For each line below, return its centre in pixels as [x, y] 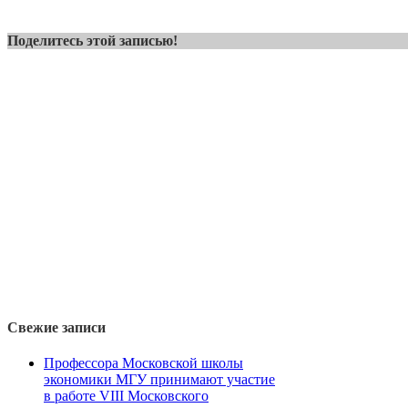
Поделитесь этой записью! [92, 41]
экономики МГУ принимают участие [159, 380]
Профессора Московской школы [143, 363]
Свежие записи [56, 327]
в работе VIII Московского [126, 396]
